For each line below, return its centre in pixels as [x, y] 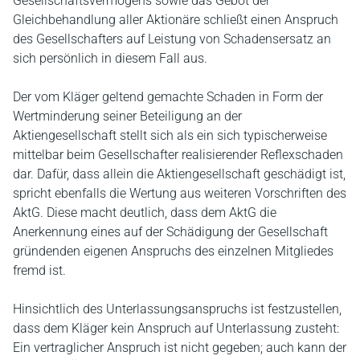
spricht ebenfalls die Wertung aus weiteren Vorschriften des [180, 193]
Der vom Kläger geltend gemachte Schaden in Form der [168, 97]
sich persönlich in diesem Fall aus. [110, 58]
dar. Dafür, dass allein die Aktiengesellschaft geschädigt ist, [179, 174]
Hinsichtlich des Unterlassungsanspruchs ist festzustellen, [177, 309]
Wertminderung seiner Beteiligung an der [127, 116]
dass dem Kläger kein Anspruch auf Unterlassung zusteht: [176, 328]
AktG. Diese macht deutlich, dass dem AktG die [145, 213]
